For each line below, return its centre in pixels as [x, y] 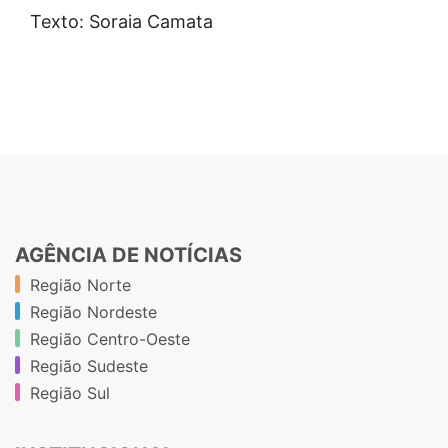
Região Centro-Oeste [110, 338]
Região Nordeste [93, 311]
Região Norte [80, 284]
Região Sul [70, 392]
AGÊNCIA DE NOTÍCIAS [128, 254]
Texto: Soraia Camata [121, 21]
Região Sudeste [89, 365]
